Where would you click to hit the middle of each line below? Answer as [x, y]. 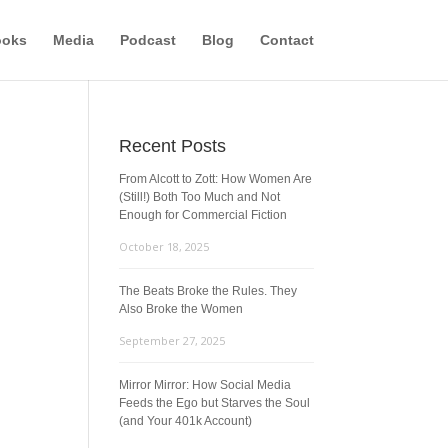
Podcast [147, 40]
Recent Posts [173, 146]
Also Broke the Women [181, 309]
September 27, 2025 [172, 340]
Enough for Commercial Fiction [203, 215]
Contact [286, 40]
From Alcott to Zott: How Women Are [216, 179]
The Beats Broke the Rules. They [208, 291]
